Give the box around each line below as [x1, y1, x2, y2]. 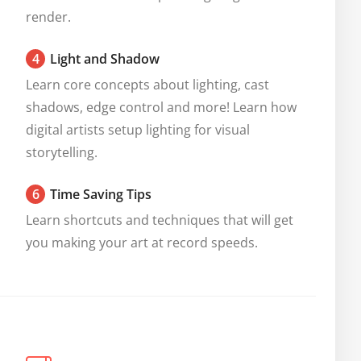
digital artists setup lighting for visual [26, 121, 250, 139]
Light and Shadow [50, 50, 160, 68]
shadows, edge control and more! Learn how [26, 98, 297, 116]
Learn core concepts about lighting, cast [26, 76, 269, 93]
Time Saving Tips [50, 185, 151, 203]
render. [26, 8, 71, 26]
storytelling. [26, 143, 98, 161]
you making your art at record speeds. [26, 234, 258, 251]
